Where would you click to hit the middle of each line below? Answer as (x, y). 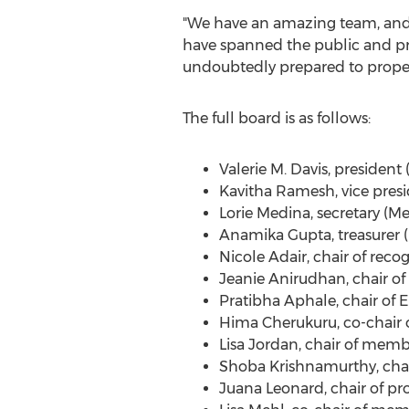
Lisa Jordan (258, 345)
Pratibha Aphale (277, 301)
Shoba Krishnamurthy (297, 367)
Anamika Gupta (275, 235)
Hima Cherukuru (278, 323)
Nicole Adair (262, 257)
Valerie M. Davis (273, 169)
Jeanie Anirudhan (282, 279)
